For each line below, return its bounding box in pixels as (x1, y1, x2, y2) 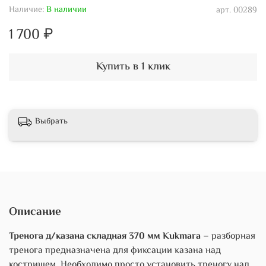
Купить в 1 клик (96, 58, 170, 75)
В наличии (46, 2, 87, 17)
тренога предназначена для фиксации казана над (9, 243, 221, 258)
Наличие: (9, 2, 44, 17)
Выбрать (35, 115, 68, 129)
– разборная (201, 229, 255, 244)
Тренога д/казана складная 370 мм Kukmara (9, 229, 201, 244)
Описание (9, 202, 61, 221)
